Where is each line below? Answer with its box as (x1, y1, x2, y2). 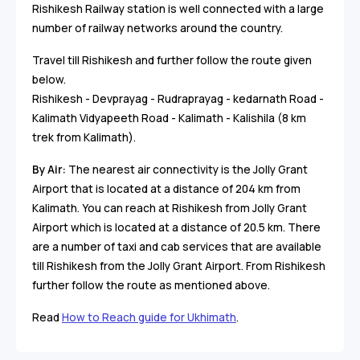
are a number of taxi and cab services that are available (32, 239, 321, 255)
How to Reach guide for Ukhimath (62, 310, 236, 325)
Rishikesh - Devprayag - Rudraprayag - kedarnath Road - (32, 92, 324, 107)
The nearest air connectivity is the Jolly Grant (68, 162, 308, 178)
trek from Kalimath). (32, 130, 136, 145)
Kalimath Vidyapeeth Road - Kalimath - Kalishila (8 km (32, 111, 306, 126)
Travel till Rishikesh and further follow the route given (32, 53, 312, 68)
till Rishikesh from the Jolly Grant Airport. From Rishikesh (32, 259, 325, 274)
